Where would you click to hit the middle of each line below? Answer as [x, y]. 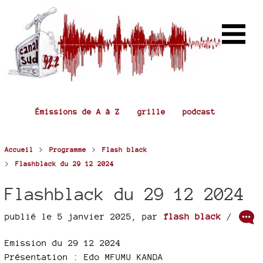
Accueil [19, 150]
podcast [199, 112]
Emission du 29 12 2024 [63, 243]
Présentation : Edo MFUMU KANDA [84, 257]
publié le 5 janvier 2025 [68, 216]
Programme [68, 150]
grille [151, 112]
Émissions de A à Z [77, 112]
